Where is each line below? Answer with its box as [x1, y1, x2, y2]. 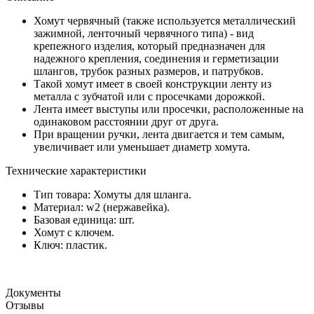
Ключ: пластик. [34, 238, 110, 251]
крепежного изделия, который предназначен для [34, 39, 265, 52]
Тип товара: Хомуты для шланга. [34, 188, 191, 200]
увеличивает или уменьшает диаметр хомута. [34, 140, 250, 153]
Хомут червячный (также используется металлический [34, 14, 296, 27]
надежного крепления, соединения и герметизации [34, 52, 279, 64]
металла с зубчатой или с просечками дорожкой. [34, 90, 265, 102]
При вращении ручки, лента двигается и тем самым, [34, 128, 285, 140]
